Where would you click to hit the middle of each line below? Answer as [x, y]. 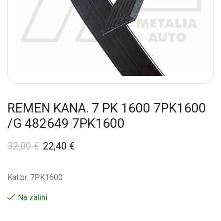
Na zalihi [33, 197]
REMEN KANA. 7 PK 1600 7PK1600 [107, 108]
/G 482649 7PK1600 [66, 123]
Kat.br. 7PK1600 [35, 177]
